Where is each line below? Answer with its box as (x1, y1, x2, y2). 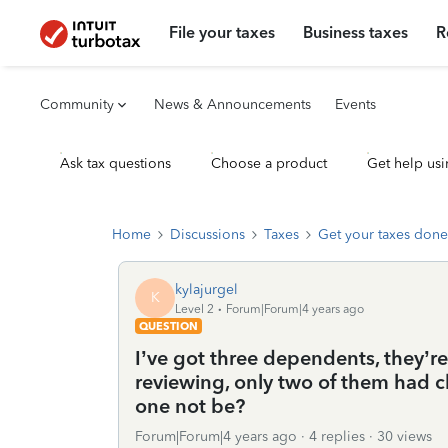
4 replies (309, 428, 365, 445)
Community (40, 96, 114, 113)
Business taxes (303, 23, 409, 42)
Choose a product (211, 155, 327, 172)
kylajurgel (175, 280, 238, 298)
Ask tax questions (60, 155, 171, 172)
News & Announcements (154, 96, 311, 113)
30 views (377, 428, 432, 445)
